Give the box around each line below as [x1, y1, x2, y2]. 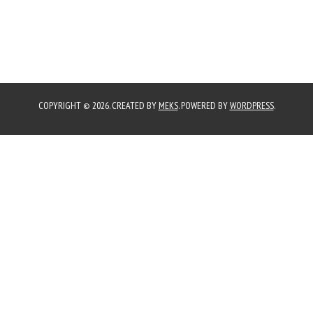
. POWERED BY [177, 99, 230, 112]
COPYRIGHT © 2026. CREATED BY [38, 99, 159, 112]
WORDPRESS [229, 99, 274, 112]
